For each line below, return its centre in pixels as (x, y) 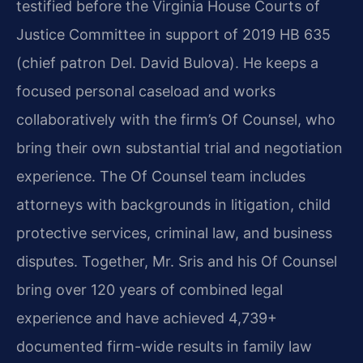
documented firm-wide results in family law (164, 347)
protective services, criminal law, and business (174, 233)
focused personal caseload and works (146, 92)
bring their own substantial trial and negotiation (179, 148)
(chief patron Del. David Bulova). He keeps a (167, 63)
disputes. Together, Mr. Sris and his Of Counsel (177, 262)
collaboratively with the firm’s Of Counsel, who (176, 120)
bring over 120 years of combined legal (149, 290)
